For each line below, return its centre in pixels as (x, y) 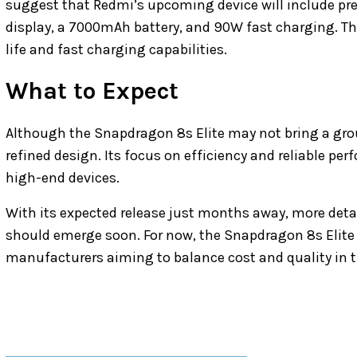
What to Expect (92, 91)
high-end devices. (63, 178)
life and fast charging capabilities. (116, 50)
